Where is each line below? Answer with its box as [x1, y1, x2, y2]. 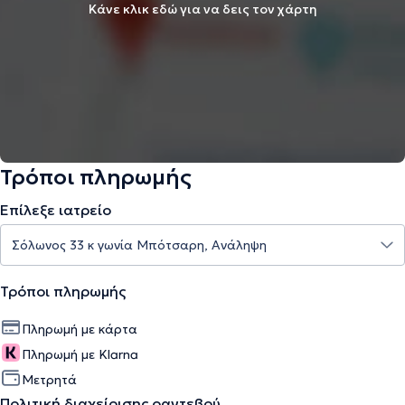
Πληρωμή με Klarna [22, 346, 138, 363]
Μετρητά [22, 372, 77, 388]
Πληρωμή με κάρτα [22, 321, 137, 337]
